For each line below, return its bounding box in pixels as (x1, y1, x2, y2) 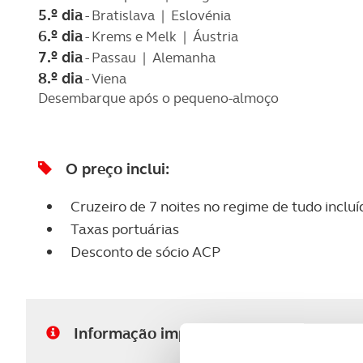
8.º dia (38, 68, 83, 89)
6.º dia (38, 26, 83, 47)
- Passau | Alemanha (83, 49, 216, 67)
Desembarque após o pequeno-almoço (38, 89, 279, 108)
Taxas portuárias (70, 220, 179, 239)
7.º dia (38, 47, 83, 68)
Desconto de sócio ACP (70, 242, 220, 262)
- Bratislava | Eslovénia (83, 6, 231, 25)
